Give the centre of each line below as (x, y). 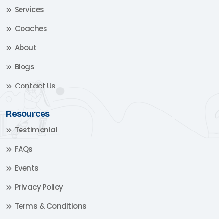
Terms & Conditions (50, 206)
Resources (28, 114)
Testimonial (36, 130)
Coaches (31, 28)
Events (26, 168)
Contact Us (35, 86)
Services (29, 9)
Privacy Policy (39, 187)
